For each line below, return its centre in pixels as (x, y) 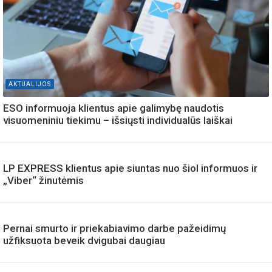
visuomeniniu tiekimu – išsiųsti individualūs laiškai (118, 120)
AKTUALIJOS (30, 84)
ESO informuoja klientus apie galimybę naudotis (114, 108)
